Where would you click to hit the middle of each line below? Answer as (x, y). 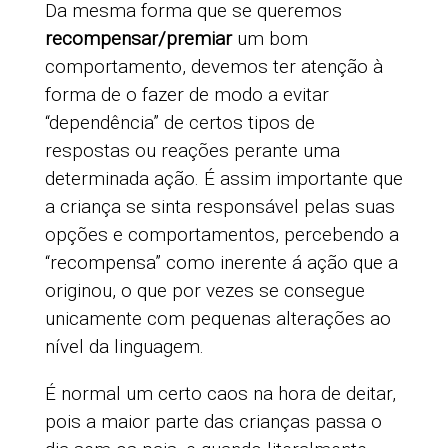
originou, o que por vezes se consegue (204, 291)
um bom (269, 39)
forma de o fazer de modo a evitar (186, 95)
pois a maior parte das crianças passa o (213, 422)
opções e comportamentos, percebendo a (221, 235)
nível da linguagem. (124, 347)
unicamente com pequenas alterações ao (217, 319)
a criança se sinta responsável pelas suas (219, 207)
